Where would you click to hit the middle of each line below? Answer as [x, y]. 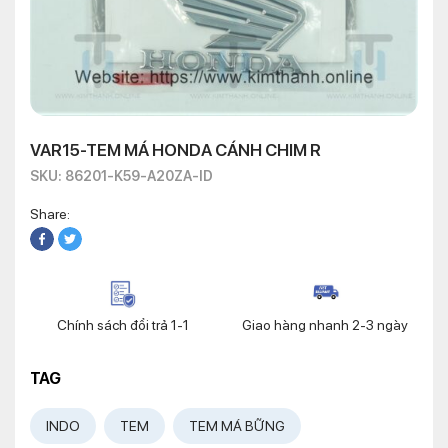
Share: [50, 214]
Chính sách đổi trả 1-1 [123, 325]
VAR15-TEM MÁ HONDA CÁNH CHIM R [175, 150]
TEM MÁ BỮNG [237, 426]
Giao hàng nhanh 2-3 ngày [325, 325]
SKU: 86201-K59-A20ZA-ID [121, 176]
